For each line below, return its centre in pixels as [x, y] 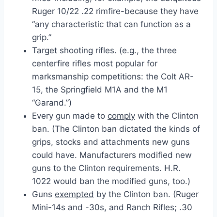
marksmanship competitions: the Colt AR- [113, 76]
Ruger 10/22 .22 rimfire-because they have [115, 11]
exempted [74, 194]
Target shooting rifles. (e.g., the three [104, 50]
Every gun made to [70, 116]
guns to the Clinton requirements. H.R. [106, 168]
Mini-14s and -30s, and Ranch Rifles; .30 [112, 207]
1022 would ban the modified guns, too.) [111, 181]
